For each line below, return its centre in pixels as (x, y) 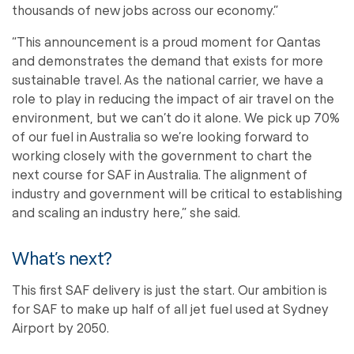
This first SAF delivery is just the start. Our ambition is (169, 290)
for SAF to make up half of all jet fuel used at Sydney (170, 309)
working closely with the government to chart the (162, 156)
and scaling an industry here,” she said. (126, 213)
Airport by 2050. (60, 328)
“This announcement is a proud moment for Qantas (166, 42)
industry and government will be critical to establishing (177, 194)
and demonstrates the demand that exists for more (168, 61)
